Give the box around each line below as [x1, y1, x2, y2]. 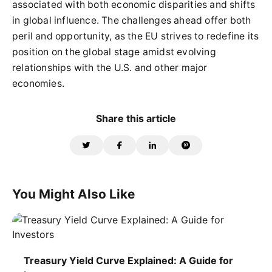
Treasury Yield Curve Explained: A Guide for [24, 254, 234, 267]
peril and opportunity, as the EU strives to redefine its [12, 30, 259, 42]
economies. [12, 78, 64, 89]
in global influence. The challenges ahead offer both [12, 15, 251, 26]
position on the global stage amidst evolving [12, 46, 216, 58]
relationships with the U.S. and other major [12, 62, 208, 73]
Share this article [96, 112, 176, 124]
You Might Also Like [12, 186, 135, 202]
